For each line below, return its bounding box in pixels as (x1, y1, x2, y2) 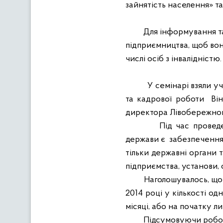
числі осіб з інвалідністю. (125, 54, 222, 64)
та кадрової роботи (125, 95, 208, 104)
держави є (125, 135, 165, 144)
